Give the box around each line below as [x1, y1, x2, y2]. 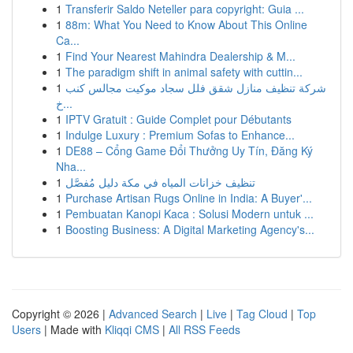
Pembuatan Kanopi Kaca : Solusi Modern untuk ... [65, 206, 314, 221]
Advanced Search [109, 306, 197, 321]
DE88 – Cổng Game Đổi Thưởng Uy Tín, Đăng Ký [65, 143, 313, 158]
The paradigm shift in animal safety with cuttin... [65, 64, 303, 80]
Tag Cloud [236, 306, 288, 321]
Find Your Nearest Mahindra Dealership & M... [65, 48, 295, 64]
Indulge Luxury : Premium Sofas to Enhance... [65, 127, 295, 143]
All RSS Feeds [169, 321, 240, 337]
